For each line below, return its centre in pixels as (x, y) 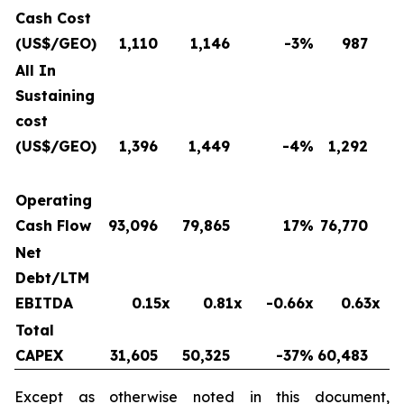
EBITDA (44, 303)
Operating (54, 200)
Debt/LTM (52, 278)
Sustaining (55, 96)
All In (36, 70)
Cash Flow (53, 225)
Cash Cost (53, 18)
